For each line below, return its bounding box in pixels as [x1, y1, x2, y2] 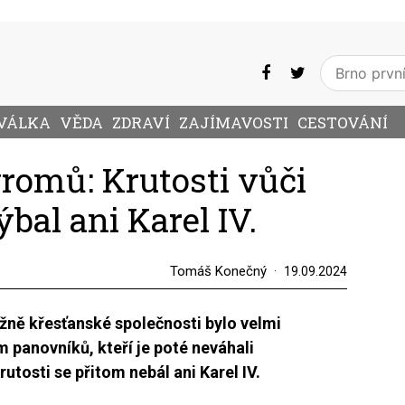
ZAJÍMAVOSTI [179, 112, 288, 134]
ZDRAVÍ [112, 112, 170, 134]
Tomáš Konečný [169, 263, 267, 279]
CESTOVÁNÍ [297, 112, 388, 134]
